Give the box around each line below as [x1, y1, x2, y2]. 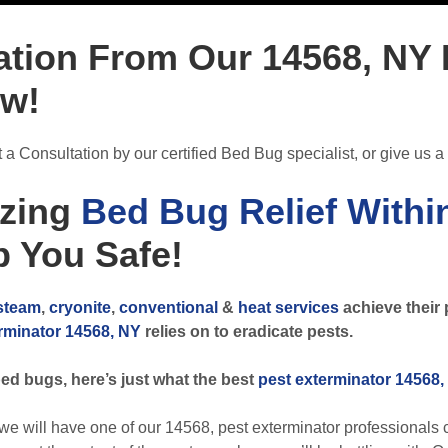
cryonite [49, 299, 111, 316]
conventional [119, 299, 218, 316]
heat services [238, 299, 339, 316]
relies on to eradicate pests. [141, 323, 353, 340]
